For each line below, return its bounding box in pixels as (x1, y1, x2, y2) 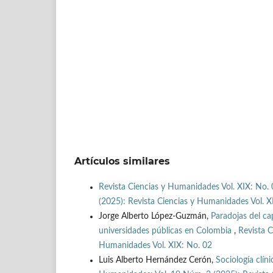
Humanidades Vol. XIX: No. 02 (99, 241, 212, 250)
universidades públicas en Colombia (99, 227, 234, 236)
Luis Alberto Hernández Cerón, (99, 256, 216, 265)
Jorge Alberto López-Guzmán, (99, 212, 211, 221)
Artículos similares (74, 155, 170, 168)
